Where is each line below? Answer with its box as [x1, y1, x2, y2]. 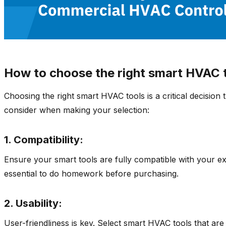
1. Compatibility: [4, 133, 83, 146]
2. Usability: [4, 197, 62, 209]
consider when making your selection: [4, 104, 149, 115]
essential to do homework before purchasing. [4, 168, 179, 179]
